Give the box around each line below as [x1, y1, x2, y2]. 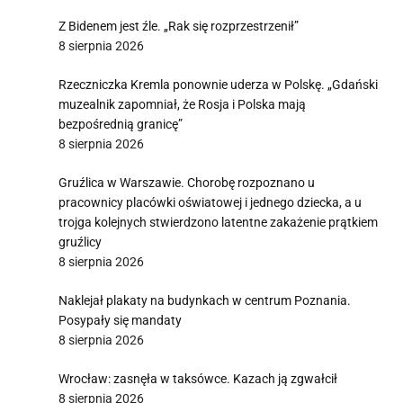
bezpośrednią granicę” [58, 117, 183, 131]
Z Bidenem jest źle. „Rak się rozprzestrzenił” [58, 19, 299, 33]
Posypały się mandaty [58, 313, 182, 327]
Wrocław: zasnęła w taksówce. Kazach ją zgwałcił [58, 372, 337, 386]
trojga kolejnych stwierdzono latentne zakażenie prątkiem [58, 215, 378, 229]
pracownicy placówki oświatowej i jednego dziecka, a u [58, 195, 362, 210]
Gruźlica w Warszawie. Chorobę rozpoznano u [58, 175, 315, 190]
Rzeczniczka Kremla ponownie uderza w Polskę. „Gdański [58, 77, 378, 92]
